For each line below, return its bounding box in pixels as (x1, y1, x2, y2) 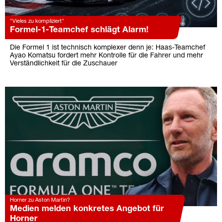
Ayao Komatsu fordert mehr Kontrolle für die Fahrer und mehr (10, 53, 203, 59)
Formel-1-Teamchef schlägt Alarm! (10, 26, 149, 34)
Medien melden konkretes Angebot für (10, 205, 164, 213)
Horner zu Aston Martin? (10, 197, 70, 203)
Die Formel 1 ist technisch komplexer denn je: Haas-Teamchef (10, 45, 205, 52)
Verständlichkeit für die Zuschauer (10, 60, 117, 67)
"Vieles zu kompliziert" (10, 19, 64, 24)
